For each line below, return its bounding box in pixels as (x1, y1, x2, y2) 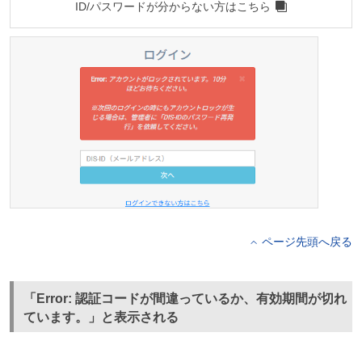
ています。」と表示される (23, 310, 179, 325)
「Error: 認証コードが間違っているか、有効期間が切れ (23, 292, 347, 306)
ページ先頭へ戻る (262, 235, 353, 249)
